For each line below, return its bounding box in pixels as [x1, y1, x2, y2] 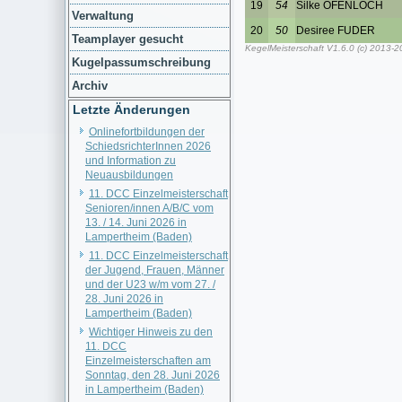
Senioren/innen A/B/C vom [85, 202, 214, 214]
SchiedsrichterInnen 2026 [85, 140, 211, 153]
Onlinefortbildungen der [89, 126, 205, 138]
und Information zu [85, 154, 176, 167]
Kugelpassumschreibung [72, 56, 211, 69]
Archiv [72, 79, 108, 92]
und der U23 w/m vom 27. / [85, 278, 215, 291]
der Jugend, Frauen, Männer [85, 264, 224, 276]
